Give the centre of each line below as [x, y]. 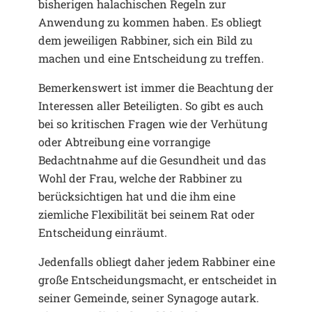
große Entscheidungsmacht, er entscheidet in [158, 279]
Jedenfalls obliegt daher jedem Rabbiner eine [157, 261]
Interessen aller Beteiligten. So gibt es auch [151, 105]
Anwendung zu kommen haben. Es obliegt [150, 22]
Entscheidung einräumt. [103, 232]
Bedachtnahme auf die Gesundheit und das [152, 159]
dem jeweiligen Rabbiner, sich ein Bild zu [146, 40]
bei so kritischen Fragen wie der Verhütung [153, 123]
